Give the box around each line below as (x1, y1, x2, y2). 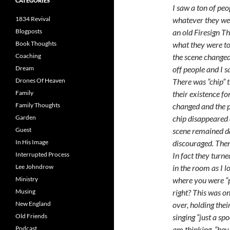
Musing (15, 187, 35, 195)
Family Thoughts (15, 101, 60, 109)
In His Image (15, 138, 48, 146)
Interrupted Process (15, 150, 69, 158)
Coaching (15, 52, 41, 60)
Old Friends (15, 212, 47, 220)
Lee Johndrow (15, 163, 53, 170)
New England (15, 200, 51, 207)
